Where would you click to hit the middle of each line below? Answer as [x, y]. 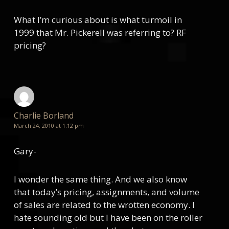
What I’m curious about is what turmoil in [98, 20]
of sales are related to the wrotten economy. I [104, 205]
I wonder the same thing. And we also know [100, 179]
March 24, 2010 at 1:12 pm [49, 125]
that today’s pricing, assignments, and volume [106, 192]
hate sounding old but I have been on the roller [108, 217]
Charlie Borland [43, 116]
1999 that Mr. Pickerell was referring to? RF [100, 32]
